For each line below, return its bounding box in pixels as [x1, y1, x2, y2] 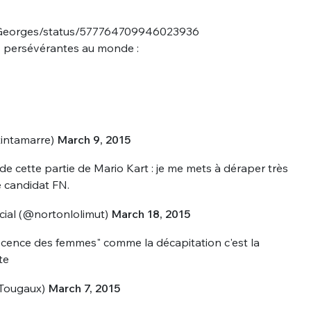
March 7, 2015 [47, 280, 121, 295]
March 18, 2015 [111, 206, 192, 221]
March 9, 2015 [56, 132, 131, 146]
